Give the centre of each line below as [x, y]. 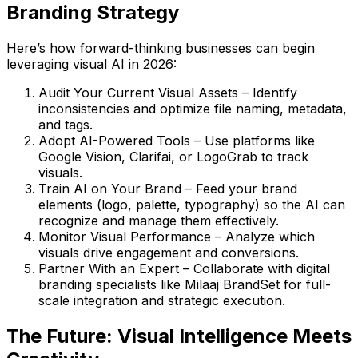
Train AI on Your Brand [110, 188]
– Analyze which [263, 236]
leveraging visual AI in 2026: [91, 64]
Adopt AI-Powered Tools [114, 140]
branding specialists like [111, 284]
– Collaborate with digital [255, 268]
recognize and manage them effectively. [159, 220]
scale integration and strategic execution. [162, 300]
